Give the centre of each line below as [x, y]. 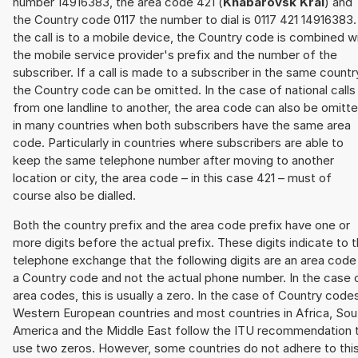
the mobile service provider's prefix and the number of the [175, 55]
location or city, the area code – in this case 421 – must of [172, 178]
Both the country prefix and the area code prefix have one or [181, 225]
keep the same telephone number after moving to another [173, 161]
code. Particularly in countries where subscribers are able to [178, 143]
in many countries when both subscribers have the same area [182, 125]
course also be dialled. [74, 196]
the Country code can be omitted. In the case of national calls [184, 90]
